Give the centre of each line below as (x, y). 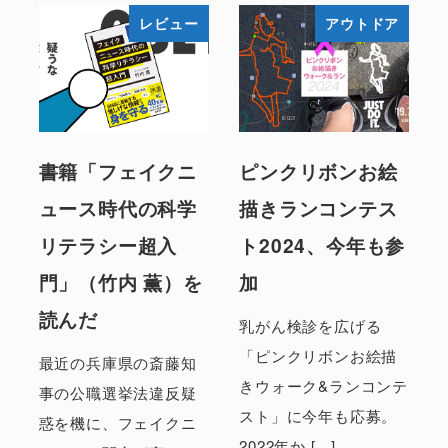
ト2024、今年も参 (322, 244)
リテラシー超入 (108, 244)
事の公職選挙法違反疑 (117, 392)
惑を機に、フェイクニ (117, 422)
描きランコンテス (318, 207)
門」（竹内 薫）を (120, 281)
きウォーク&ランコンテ (324, 385)
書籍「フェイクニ (117, 170)
